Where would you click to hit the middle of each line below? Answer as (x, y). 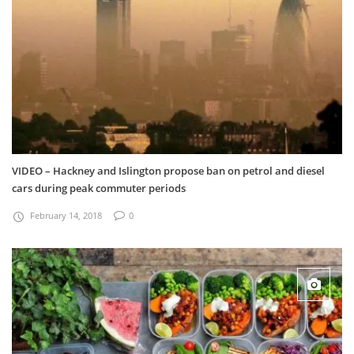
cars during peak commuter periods (99, 188)
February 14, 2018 (66, 216)
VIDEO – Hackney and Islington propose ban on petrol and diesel (168, 171)
